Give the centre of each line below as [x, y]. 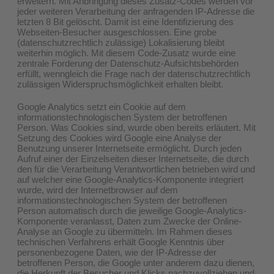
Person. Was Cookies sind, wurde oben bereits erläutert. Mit [136, 127]
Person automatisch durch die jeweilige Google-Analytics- [132, 210]
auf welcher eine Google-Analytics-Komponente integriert [130, 179]
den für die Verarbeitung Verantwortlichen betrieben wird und [136, 169]
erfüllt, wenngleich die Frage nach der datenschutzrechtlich [134, 73]
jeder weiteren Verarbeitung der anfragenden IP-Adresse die [136, 11]
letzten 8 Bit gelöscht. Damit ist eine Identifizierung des [125, 21]
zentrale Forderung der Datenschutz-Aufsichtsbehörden [128, 63]
